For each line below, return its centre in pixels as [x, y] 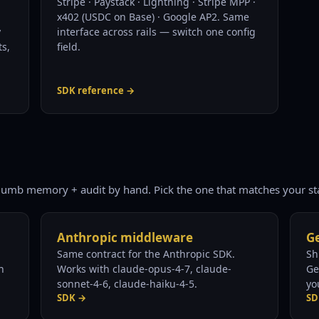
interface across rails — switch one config [157, 32]
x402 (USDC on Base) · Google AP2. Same [153, 17]
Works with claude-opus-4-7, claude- [145, 269]
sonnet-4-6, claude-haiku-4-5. [127, 284]
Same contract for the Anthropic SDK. [146, 254]
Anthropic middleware [125, 237]
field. [69, 47]
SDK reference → [96, 90]
